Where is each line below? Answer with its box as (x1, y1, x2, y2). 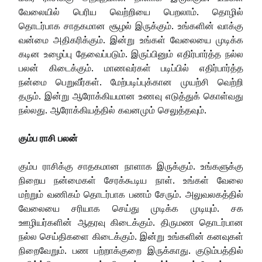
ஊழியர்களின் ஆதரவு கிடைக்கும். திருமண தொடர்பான (19, 216, 243, 228)
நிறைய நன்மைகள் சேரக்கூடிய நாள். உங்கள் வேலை (19, 174, 243, 186)
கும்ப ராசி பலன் (19, 132, 78, 144)
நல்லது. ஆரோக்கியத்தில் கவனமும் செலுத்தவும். (19, 104, 206, 116)
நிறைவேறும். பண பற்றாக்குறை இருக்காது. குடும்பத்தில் (19, 244, 243, 256)
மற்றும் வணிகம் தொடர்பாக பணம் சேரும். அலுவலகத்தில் (19, 188, 243, 200)
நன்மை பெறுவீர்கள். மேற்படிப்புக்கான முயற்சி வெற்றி (19, 75, 243, 88)
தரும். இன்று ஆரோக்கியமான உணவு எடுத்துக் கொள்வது (19, 89, 243, 102)
